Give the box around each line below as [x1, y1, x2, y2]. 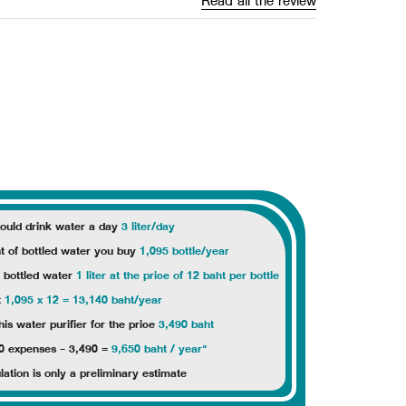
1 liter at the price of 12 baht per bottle [75, 265, 279, 285]
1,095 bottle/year [140, 240, 230, 261]
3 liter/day [121, 216, 175, 237]
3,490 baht [158, 314, 214, 334]
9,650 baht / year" [111, 338, 208, 359]
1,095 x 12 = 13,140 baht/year [4, 289, 162, 310]
